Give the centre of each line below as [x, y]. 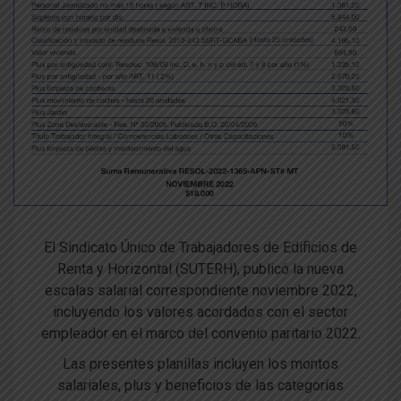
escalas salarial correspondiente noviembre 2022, [200, 291]
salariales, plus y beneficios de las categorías [200, 386]
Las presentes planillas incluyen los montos [200, 364]
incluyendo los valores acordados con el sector [200, 312]
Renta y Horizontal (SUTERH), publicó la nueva [200, 269]
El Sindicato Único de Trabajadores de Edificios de [200, 248]
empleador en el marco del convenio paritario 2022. [200, 334]
